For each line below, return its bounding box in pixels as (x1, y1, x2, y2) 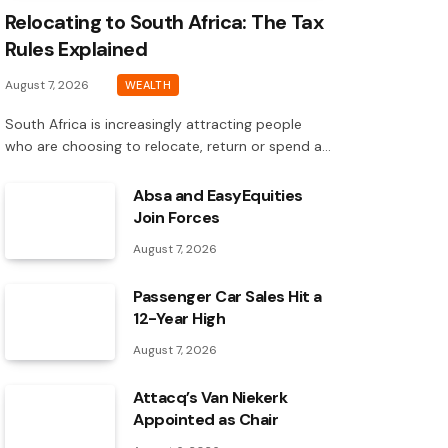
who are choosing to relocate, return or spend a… (5, 137, 331, 156)
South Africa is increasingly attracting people (5, 115, 302, 134)
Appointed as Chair (133, 409, 279, 431)
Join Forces (133, 207, 224, 229)
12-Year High (133, 308, 229, 330)
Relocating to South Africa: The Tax (5, 9, 323, 36)
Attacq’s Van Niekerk (133, 387, 288, 409)
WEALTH (125, 78, 171, 93)
